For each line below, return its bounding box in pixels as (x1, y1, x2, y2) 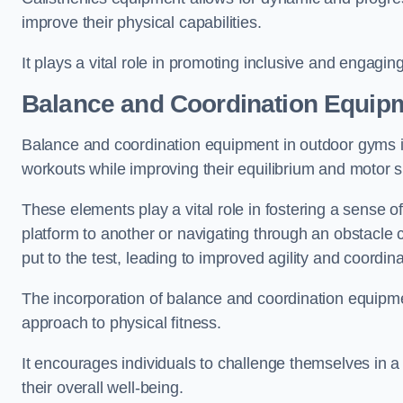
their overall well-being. (22, 379, 184, 397)
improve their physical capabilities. (22, 13, 266, 31)
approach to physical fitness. (22, 314, 226, 332)
